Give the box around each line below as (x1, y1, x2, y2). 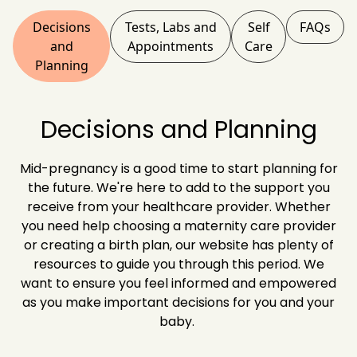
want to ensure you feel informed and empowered (21, 273, 336, 292)
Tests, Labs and (124, 18, 217, 36)
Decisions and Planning (40, 112, 317, 147)
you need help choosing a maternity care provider (21, 216, 336, 235)
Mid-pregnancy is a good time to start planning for (19, 159, 338, 178)
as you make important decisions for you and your (22, 292, 335, 312)
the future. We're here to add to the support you (27, 178, 330, 197)
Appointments (127, 37, 214, 55)
